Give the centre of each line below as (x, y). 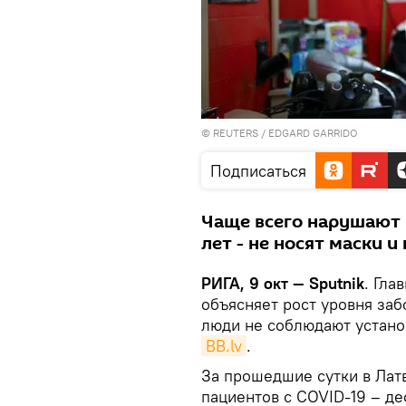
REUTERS (236, 133)
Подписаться (258, 171)
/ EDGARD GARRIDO (308, 133)
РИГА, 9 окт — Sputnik (283, 283)
